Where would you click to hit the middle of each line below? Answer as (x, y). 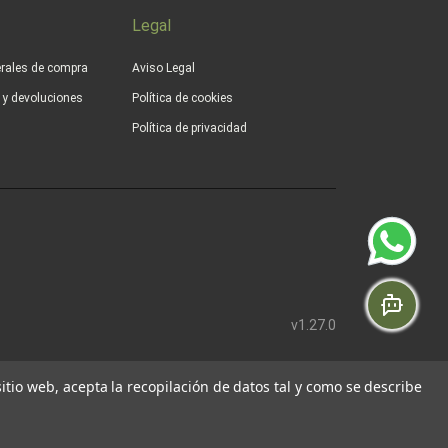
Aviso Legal (163, 68)
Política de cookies (182, 98)
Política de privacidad (189, 128)
